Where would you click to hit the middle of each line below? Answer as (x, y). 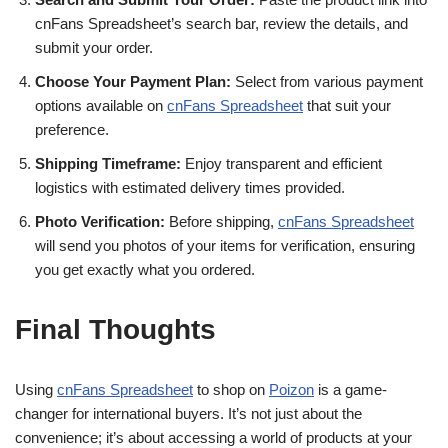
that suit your (347, 105)
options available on (101, 105)
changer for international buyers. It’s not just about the (188, 413)
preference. (72, 129)
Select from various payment (327, 81)
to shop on (231, 389)
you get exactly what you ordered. (145, 269)
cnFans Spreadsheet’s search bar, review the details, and (221, 23)
